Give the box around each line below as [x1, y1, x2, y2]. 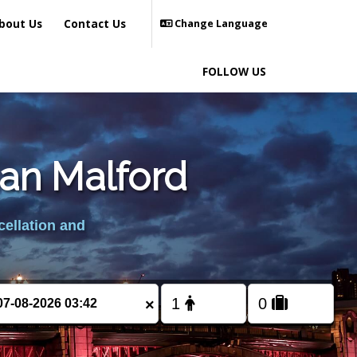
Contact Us [64, 16, 126, 31]
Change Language [172, 17, 268, 30]
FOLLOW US [202, 64, 266, 79]
